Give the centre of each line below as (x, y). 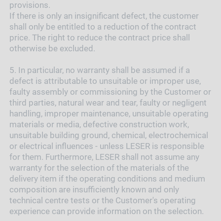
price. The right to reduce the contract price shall (99, 37)
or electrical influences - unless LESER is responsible (107, 146)
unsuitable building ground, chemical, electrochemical (109, 135)
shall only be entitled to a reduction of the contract (103, 26)
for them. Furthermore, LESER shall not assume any (104, 157)
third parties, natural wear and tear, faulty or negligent (108, 102)
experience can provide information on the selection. (106, 211)
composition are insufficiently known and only (94, 189)
